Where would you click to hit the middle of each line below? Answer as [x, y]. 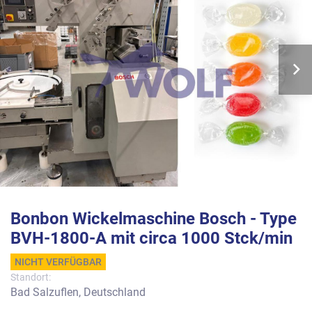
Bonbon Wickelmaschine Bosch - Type [154, 219]
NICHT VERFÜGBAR [58, 262]
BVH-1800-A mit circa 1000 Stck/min [151, 238]
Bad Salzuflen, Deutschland [78, 292]
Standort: [31, 277]
